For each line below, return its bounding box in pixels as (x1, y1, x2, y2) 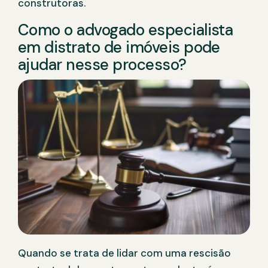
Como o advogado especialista (18, 20, 233, 41)
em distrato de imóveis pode (18, 37, 220, 58)
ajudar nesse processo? (18, 54, 187, 75)
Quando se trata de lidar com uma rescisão (18, 246, 231, 260)
